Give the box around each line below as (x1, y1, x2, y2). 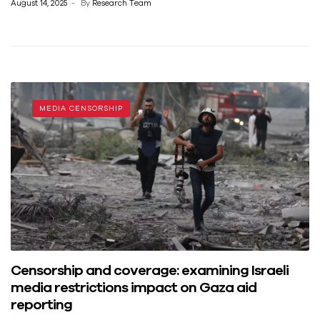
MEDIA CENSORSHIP (39, 104, 123, 113)
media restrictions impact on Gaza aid (11, 279, 256, 296)
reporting (11, 296, 72, 313)
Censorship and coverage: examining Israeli (11, 261, 289, 279)
